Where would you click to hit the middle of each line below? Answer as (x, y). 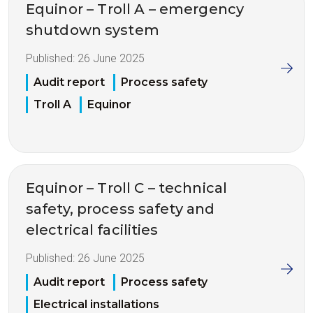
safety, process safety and (121, 209)
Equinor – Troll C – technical (126, 188)
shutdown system (93, 30)
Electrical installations (96, 305)
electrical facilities (92, 230)
